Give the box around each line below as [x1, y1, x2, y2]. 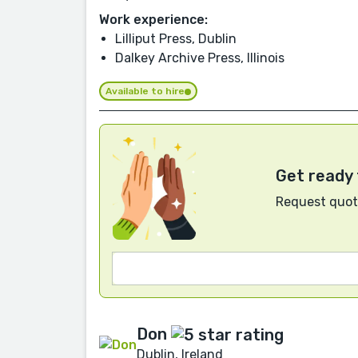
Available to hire [105, 86, 185, 97]
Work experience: [99, 12, 208, 28]
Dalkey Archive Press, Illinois [115, 50, 284, 66]
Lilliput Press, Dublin [115, 31, 237, 47]
